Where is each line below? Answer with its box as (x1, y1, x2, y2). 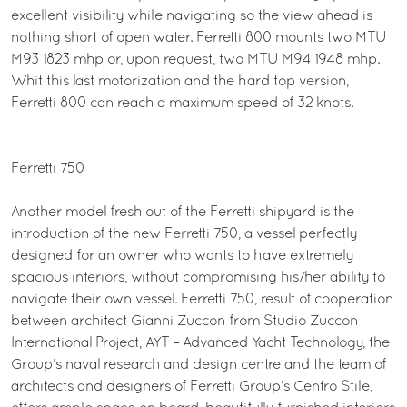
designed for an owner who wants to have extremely (11, 250, 353, 263)
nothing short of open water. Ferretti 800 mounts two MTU (11, 32, 386, 45)
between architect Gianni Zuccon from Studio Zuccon (11, 315, 358, 328)
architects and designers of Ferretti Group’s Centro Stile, (11, 381, 372, 393)
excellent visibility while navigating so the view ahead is (11, 10, 372, 23)
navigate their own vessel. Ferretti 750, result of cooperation (11, 293, 393, 306)
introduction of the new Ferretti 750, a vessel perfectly (11, 228, 357, 241)
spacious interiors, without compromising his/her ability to (11, 272, 385, 284)
